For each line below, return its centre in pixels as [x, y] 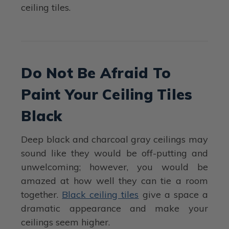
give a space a [173, 194]
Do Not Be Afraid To [96, 73]
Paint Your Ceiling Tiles [107, 94]
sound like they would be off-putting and [114, 153]
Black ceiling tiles [100, 194]
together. [42, 194]
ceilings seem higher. [66, 222]
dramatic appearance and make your [114, 208]
